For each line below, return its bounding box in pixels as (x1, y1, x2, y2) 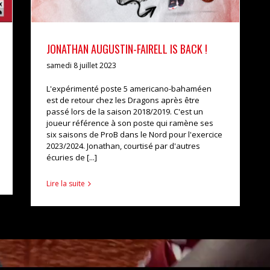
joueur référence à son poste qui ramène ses (46, 117, 213, 128)
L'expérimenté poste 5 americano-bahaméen (46, 83, 212, 94)
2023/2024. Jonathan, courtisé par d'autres (46, 140, 200, 151)
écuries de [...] (46, 151, 97, 163)
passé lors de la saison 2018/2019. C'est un (46, 105, 203, 117)
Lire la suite (46, 178, 85, 189)
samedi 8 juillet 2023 (46, 60, 116, 71)
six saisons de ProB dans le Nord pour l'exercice (46, 128, 222, 140)
